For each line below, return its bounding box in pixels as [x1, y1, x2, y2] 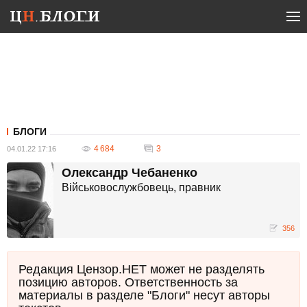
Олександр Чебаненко [62, 166, 197, 180]
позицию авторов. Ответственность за [19, 275, 238, 289]
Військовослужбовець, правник [62, 181, 221, 193]
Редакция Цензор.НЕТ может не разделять [19, 262, 265, 276]
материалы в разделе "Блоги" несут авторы [19, 288, 270, 302]
